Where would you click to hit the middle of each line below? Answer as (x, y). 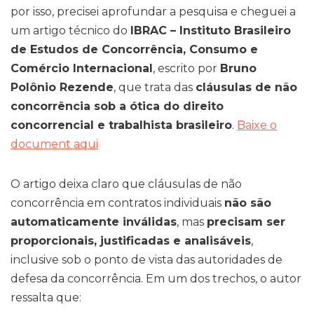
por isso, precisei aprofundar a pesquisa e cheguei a (153, 11)
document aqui (54, 144)
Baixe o (257, 125)
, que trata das (155, 87)
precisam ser (246, 221)
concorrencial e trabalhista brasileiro (121, 125)
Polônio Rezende (62, 87)
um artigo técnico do (70, 30)
